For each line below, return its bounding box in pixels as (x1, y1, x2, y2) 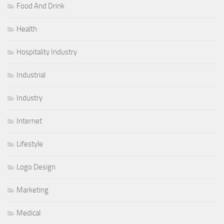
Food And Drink (16, 1, 64, 10)
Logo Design (16, 162, 55, 171)
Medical (16, 208, 40, 217)
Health (16, 24, 37, 33)
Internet (16, 116, 42, 125)
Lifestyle (16, 139, 43, 148)
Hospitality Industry (16, 47, 77, 56)
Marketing (16, 185, 48, 194)
